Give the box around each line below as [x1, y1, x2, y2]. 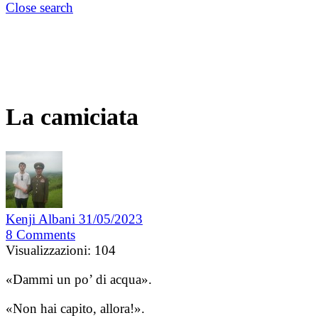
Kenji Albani [6, 212, 79, 227]
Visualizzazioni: [6, 243, 91, 258]
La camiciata [6, 104, 138, 131]
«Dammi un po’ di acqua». [6, 272, 152, 287]
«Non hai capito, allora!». [6, 301, 145, 317]
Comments [16, 227, 75, 243]
